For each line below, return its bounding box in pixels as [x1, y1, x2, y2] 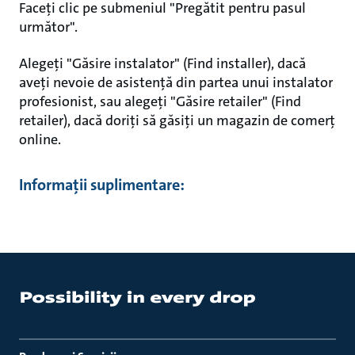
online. [19, 130, 61, 149]
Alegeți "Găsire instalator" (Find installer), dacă [19, 54, 306, 73]
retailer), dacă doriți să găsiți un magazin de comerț [19, 111, 335, 130]
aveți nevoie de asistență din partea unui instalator [19, 73, 333, 92]
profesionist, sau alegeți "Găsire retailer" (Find [19, 92, 301, 111]
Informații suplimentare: [19, 174, 185, 195]
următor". [19, 17, 78, 36]
